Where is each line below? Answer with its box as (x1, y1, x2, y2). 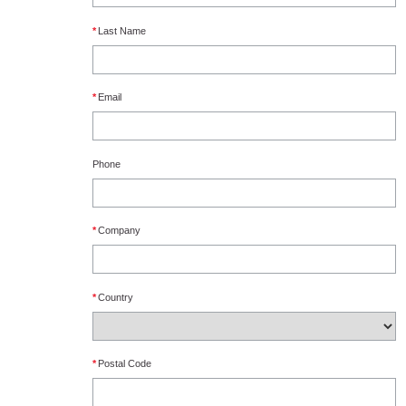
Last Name (98, 24, 146, 36)
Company (98, 225, 140, 237)
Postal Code (98, 358, 151, 370)
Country (98, 291, 133, 303)
